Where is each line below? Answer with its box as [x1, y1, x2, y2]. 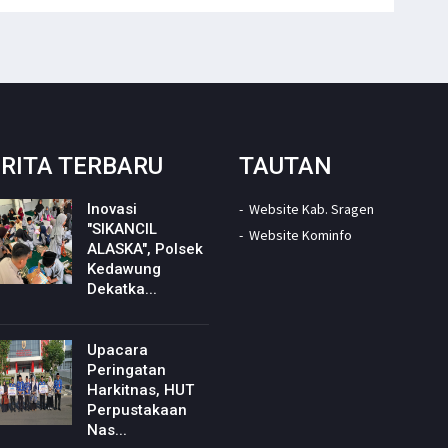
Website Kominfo [249, 225, 352, 244]
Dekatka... [86, 279, 157, 298]
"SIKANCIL [86, 219, 157, 238]
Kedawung [86, 259, 161, 278]
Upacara [86, 340, 148, 359]
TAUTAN [239, 151, 332, 180]
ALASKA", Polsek [86, 239, 203, 258]
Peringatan [86, 360, 166, 379]
